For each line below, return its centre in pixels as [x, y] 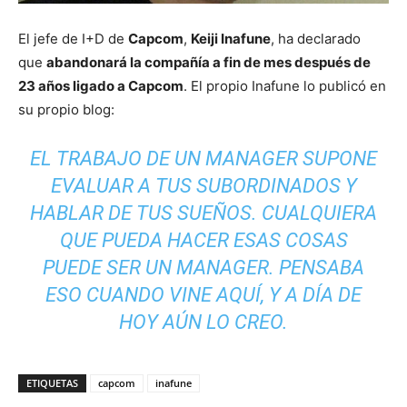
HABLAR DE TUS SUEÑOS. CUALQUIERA [203, 213]
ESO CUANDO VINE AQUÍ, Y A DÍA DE [203, 295]
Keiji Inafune [231, 39]
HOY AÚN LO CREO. [203, 323]
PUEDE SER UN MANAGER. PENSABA [203, 268]
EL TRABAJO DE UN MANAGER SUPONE [203, 159]
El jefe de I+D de [73, 39]
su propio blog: [66, 110]
